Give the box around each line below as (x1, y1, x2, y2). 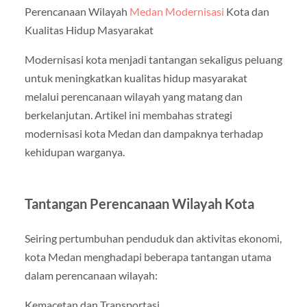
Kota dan (223, 5, 269, 19)
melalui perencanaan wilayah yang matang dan (24, 90, 243, 103)
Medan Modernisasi (129, 5, 224, 19)
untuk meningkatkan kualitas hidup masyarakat (24, 71, 247, 85)
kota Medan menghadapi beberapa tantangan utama (24, 250, 271, 264)
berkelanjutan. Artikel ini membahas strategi (24, 108, 232, 122)
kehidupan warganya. (24, 145, 125, 159)
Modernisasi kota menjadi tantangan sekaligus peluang (24, 53, 282, 66)
